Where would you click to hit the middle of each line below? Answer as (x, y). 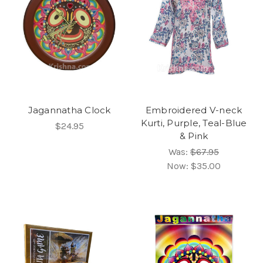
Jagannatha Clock (69, 110)
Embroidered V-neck (194, 110)
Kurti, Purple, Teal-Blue (194, 123)
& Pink (194, 136)
